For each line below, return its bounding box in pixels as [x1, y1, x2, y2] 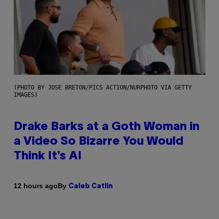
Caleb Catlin [68, 183, 113, 190]
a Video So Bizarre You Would [14, 136, 183, 147]
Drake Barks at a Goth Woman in [14, 121, 199, 132]
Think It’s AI [14, 151, 82, 162]
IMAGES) [14, 91, 38, 98]
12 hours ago [14, 182, 58, 190]
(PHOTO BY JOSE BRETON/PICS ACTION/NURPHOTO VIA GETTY [14, 84, 192, 91]
